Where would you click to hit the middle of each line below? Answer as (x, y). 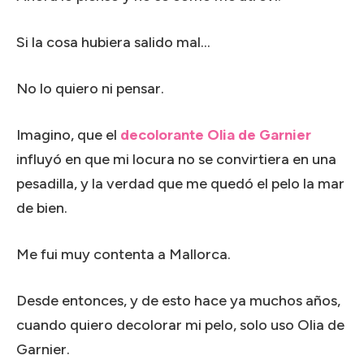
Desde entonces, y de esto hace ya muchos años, (178, 300)
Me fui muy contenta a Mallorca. (123, 254)
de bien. (42, 208)
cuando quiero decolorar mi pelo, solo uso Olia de (180, 325)
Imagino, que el (68, 134)
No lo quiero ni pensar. (90, 88)
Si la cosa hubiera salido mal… (113, 42)
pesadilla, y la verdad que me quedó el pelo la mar (180, 183)
